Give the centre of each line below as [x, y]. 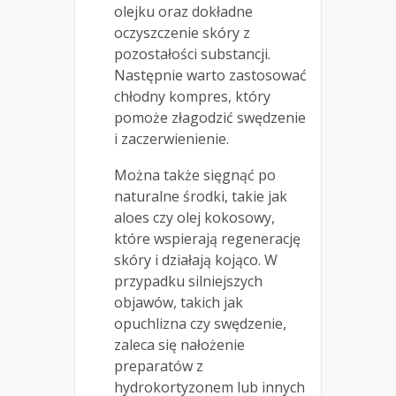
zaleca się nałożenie [179, 345]
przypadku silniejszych [188, 282]
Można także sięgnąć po [195, 175]
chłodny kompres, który [192, 97]
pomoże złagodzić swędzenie [210, 118]
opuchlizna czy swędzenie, [200, 324]
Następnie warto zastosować [210, 76]
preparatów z [159, 366]
